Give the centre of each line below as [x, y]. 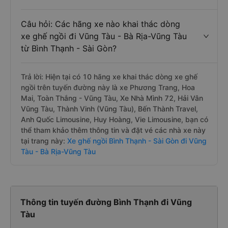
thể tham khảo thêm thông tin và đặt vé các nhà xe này [113, 130]
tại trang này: [43, 141]
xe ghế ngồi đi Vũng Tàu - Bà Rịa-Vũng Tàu [104, 36]
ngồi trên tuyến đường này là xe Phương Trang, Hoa [108, 87]
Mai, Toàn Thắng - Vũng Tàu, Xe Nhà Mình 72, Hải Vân [112, 98]
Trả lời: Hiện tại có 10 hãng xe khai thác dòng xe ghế [109, 77]
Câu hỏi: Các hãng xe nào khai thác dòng [101, 24]
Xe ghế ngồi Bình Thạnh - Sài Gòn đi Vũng [136, 141]
